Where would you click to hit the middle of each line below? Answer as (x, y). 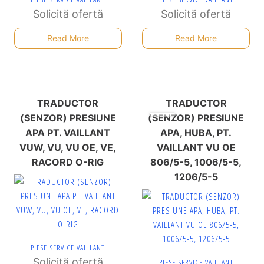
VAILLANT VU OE (196, 147)
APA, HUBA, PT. (196, 133)
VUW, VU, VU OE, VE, (68, 147)
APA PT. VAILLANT (68, 133)
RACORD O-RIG (68, 162)
